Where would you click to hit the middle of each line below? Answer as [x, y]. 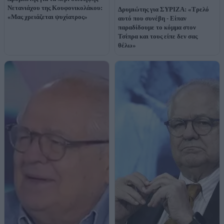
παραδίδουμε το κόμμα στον [157, 27]
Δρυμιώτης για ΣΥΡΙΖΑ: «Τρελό [163, 9]
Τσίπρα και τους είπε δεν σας [158, 36]
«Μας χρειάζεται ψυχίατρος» [47, 16]
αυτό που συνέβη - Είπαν [152, 18]
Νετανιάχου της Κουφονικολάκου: [55, 7]
